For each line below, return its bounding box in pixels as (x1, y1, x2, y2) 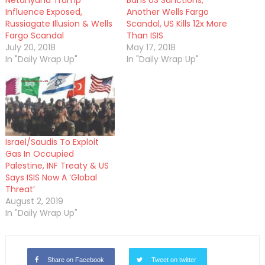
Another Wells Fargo (127, 6, 209, 18)
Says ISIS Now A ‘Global (5, 172, 97, 184)
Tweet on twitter (151, 256, 196, 264)
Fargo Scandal (5, 30, 64, 42)
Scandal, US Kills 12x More (127, 18, 227, 30)
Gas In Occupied (5, 148, 74, 160)
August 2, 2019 (5, 195, 63, 208)
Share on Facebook (47, 256, 104, 264)
